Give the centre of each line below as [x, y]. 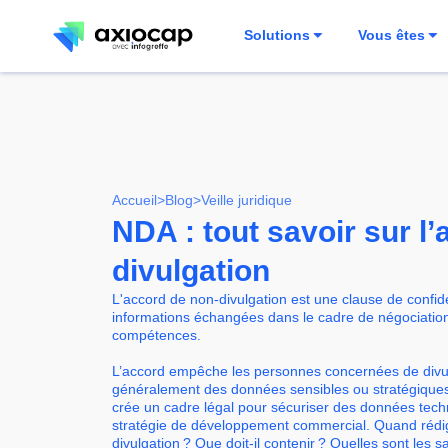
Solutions [277, 35]
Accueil [134, 200]
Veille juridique [246, 200]
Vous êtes [392, 35]
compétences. [156, 335]
